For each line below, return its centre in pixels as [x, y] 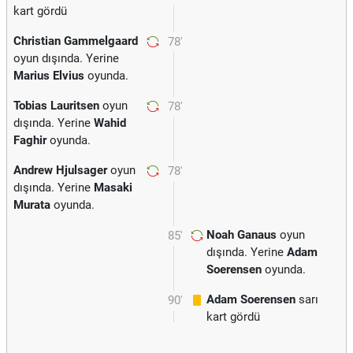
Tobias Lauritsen [56, 106]
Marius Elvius [49, 76]
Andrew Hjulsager [60, 170]
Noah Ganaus [242, 235]
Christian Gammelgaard [76, 41]
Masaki [113, 188]
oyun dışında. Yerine [66, 58]
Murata [32, 205]
